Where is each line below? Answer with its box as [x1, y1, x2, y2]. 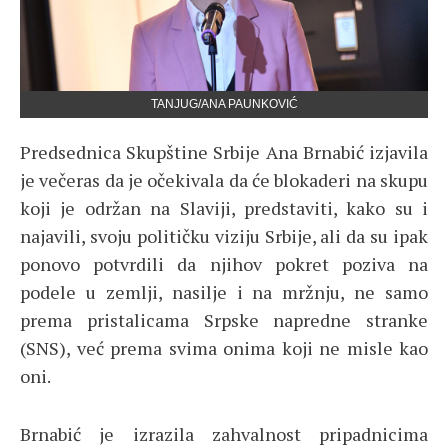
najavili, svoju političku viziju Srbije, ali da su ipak [20, 224, 428, 248]
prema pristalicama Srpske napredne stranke [20, 308, 428, 332]
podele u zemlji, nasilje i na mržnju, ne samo [20, 280, 428, 304]
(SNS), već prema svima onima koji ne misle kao [20, 336, 428, 360]
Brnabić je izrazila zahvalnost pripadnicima [20, 422, 428, 446]
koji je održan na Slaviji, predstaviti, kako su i [20, 196, 428, 220]
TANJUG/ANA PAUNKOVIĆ [150, 97, 298, 111]
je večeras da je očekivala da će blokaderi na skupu [20, 168, 428, 192]
